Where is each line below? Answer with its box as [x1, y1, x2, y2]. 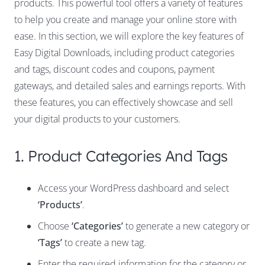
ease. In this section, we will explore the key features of [14, 30, 244, 43]
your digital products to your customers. [14, 112, 180, 126]
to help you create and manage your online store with [14, 13, 237, 27]
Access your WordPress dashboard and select [38, 182, 229, 195]
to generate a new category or [123, 219, 250, 233]
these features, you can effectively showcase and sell [14, 96, 233, 109]
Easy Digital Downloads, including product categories [14, 46, 234, 60]
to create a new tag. [62, 236, 146, 250]
